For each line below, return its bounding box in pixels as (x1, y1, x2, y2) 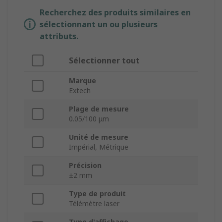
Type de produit (69, 189, 126, 199)
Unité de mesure (69, 132, 128, 142)
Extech (69, 86, 91, 96)
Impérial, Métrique (69, 142, 128, 152)
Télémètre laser (69, 199, 119, 209)
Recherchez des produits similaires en (40, 7, 191, 18)
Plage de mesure (69, 104, 129, 114)
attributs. (40, 31, 78, 42)
